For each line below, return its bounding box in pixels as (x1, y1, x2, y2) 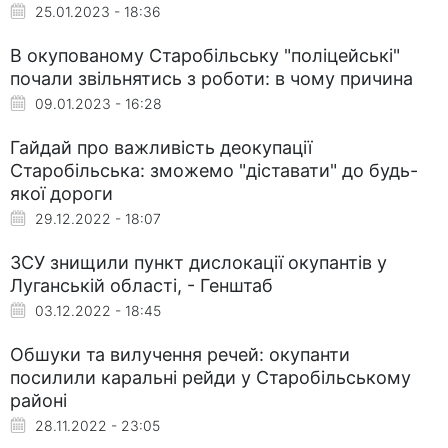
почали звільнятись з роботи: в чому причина (10, 67, 413, 89)
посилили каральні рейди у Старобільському (10, 366, 411, 388)
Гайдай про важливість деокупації (10, 136, 312, 158)
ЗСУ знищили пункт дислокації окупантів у (10, 251, 387, 273)
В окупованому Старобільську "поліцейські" (10, 44, 400, 66)
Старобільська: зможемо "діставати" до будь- (10, 159, 418, 181)
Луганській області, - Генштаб (10, 274, 273, 296)
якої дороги (10, 182, 113, 204)
